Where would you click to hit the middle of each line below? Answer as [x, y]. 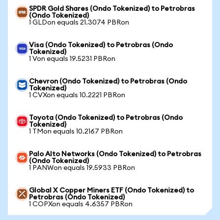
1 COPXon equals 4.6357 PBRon [81, 204]
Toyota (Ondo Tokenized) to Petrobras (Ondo [106, 118]
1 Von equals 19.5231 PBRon [72, 59]
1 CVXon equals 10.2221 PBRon [77, 95]
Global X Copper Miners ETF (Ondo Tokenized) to [111, 191]
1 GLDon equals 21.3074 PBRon [79, 23]
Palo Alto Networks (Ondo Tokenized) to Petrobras [115, 154]
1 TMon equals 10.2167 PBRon [76, 132]
